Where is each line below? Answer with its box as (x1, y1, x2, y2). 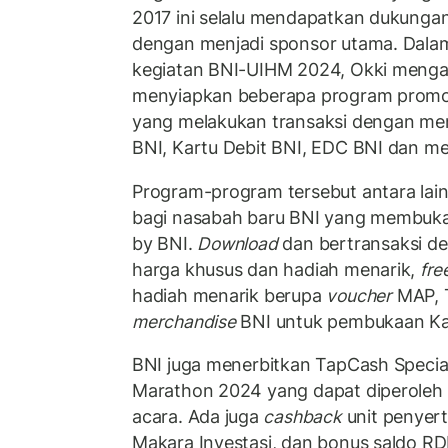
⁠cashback (263, 406, 342, 428)
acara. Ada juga (132, 406, 264, 428)
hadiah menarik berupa (132, 284, 327, 306)
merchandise (132, 310, 236, 332)
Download (197, 232, 278, 254)
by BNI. (132, 232, 198, 254)
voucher (326, 284, 392, 306)
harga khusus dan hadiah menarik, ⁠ (132, 258, 420, 280)
